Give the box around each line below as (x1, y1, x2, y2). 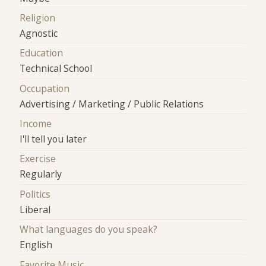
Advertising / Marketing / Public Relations (20, 97, 204, 110)
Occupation (20, 81, 70, 95)
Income (20, 117, 52, 131)
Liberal (20, 202, 51, 216)
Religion (20, 11, 56, 25)
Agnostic (20, 27, 58, 40)
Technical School (20, 62, 93, 75)
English (20, 238, 53, 252)
